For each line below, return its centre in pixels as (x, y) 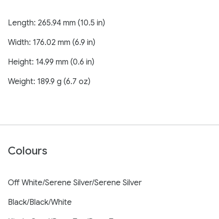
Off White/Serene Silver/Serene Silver (75, 183)
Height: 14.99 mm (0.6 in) (51, 62)
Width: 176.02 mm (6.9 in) (52, 43)
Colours (28, 151)
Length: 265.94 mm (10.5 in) (56, 23)
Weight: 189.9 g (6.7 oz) (49, 82)
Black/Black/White (40, 202)
